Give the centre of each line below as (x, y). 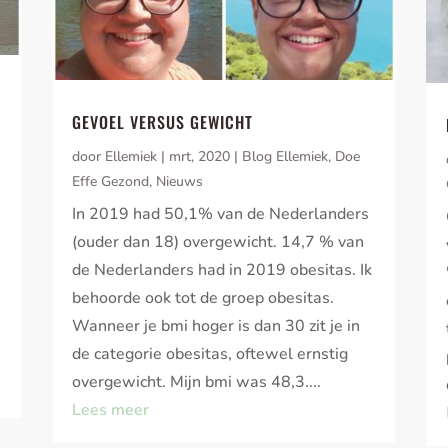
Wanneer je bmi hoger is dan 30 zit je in (216, 326)
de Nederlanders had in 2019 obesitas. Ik (222, 270)
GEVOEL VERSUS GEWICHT (163, 122)
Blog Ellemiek (285, 157)
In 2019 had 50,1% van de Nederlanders (221, 214)
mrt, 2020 (200, 157)
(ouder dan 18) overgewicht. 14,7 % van (218, 242)
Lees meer (111, 410)
